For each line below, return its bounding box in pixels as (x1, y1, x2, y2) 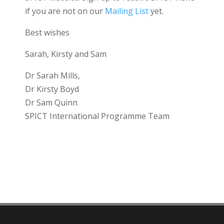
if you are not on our (24, 5, 105, 16)
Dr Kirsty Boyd (24, 83, 79, 94)
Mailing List (104, 5, 148, 16)
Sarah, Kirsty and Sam (24, 48, 106, 59)
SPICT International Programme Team (24, 110, 169, 121)
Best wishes (24, 26, 69, 38)
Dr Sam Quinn (24, 96, 77, 108)
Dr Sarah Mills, (24, 69, 80, 81)
